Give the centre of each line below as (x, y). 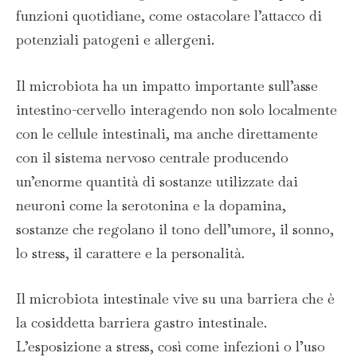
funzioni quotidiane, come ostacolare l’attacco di (169, 16)
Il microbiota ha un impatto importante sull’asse (167, 85)
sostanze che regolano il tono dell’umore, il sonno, (175, 229)
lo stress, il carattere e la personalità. (130, 253)
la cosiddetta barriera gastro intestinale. (141, 323)
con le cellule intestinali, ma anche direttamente (167, 133)
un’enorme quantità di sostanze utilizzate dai (157, 181)
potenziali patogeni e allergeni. (115, 39)
